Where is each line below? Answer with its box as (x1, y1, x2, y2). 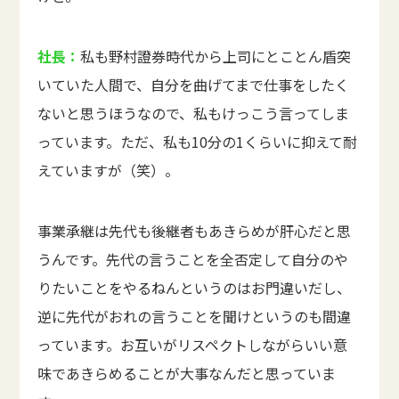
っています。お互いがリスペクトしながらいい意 (37, 334, 348, 356)
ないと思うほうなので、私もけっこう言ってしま (37, 102, 350, 125)
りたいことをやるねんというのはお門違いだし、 (37, 277, 352, 299)
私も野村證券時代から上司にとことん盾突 (80, 45, 352, 68)
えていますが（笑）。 (37, 159, 180, 182)
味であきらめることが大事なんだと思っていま (37, 362, 337, 385)
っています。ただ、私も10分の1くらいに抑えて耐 (37, 131, 358, 153)
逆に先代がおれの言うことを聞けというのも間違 (37, 305, 352, 328)
